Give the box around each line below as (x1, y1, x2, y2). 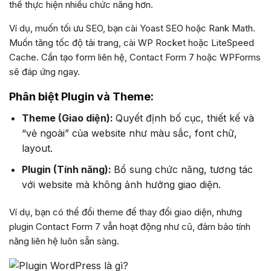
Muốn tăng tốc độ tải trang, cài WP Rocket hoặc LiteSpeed (9, 37, 254, 49)
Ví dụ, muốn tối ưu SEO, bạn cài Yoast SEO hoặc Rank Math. (9, 22, 255, 34)
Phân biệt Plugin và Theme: (9, 90, 154, 103)
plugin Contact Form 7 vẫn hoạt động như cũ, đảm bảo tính (9, 220, 250, 232)
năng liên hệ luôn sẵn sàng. (9, 235, 119, 247)
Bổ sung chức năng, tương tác (113, 163, 253, 175)
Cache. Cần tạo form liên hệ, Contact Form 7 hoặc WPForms (9, 51, 261, 64)
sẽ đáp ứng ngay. (9, 66, 80, 78)
